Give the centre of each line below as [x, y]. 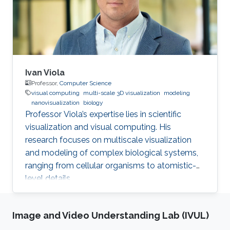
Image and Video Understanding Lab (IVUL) [111, 215]
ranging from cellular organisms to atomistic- [111, 165]
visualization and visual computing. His [98, 127]
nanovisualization [55, 102]
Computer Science [85, 83]
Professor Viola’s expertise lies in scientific [103, 114]
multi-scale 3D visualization [122, 93]
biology [93, 102]
